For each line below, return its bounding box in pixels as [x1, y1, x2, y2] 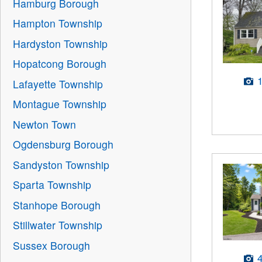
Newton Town [13, 116, 77, 132]
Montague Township [13, 96, 107, 112]
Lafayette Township [13, 76, 104, 91]
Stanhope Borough [13, 197, 101, 212]
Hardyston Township [13, 36, 108, 51]
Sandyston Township [13, 157, 110, 172]
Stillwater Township [13, 218, 103, 233]
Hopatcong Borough [13, 56, 107, 71]
